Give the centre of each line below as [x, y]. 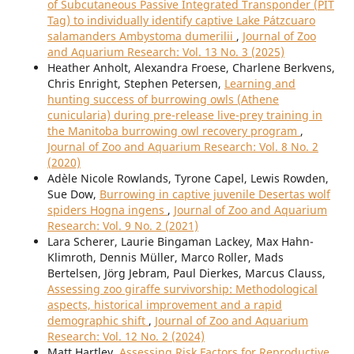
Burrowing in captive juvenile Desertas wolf [215, 194]
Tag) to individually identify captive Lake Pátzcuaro [181, 21]
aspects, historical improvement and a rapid [164, 305]
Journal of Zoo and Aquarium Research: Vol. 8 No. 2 [183, 147]
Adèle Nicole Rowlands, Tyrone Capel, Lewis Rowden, [188, 179]
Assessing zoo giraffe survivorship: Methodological [182, 289]
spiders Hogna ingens [107, 210]
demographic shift [98, 321]
